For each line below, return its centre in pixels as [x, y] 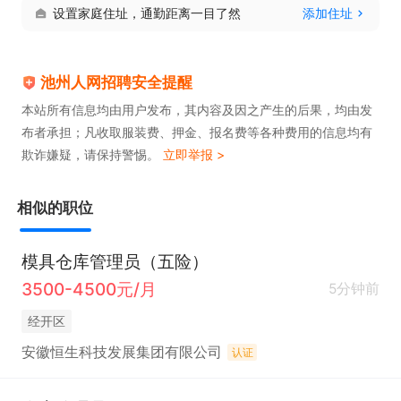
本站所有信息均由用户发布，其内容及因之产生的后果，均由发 [196, 109]
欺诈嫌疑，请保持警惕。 [92, 154]
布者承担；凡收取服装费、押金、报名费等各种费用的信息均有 [196, 132]
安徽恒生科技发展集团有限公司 [121, 352]
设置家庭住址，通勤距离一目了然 [146, 13]
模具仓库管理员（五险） [115, 261]
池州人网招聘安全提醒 [117, 82]
